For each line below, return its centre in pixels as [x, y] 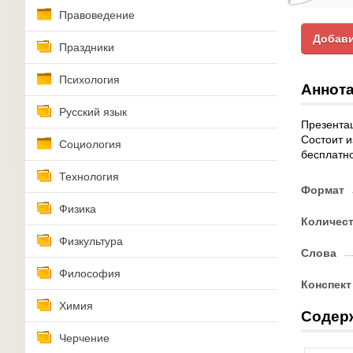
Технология [89, 176]
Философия [90, 273]
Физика [78, 209]
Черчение [84, 338]
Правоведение [97, 15]
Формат [323, 190]
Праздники [87, 47]
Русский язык [93, 112]
